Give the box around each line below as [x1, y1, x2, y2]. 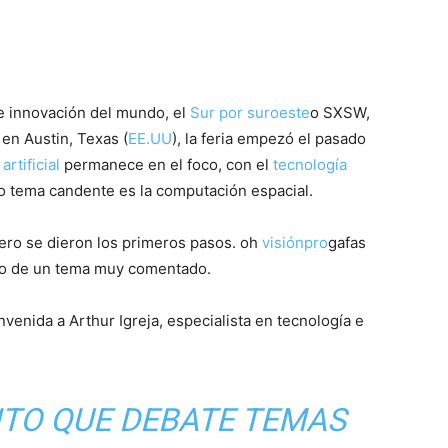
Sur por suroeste [190, 103, 310, 123]
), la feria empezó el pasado [172, 129, 366, 149]
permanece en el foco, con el [60, 155, 273, 175]
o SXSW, [310, 103, 370, 123]
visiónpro [262, 233, 328, 253]
